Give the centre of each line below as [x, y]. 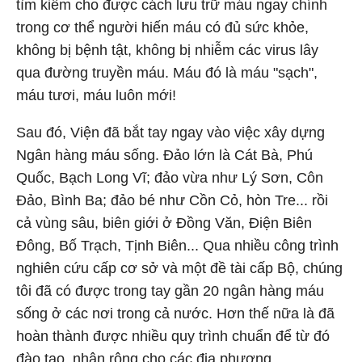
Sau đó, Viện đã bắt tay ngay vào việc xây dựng [170, 133]
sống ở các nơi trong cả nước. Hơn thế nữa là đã [175, 314]
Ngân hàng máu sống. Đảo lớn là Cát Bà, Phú [164, 155]
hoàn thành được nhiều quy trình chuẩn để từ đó [173, 336]
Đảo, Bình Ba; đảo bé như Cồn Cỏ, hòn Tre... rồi [172, 200]
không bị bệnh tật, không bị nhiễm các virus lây [167, 50]
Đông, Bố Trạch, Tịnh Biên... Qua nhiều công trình [177, 246]
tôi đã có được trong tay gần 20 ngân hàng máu [170, 291]
